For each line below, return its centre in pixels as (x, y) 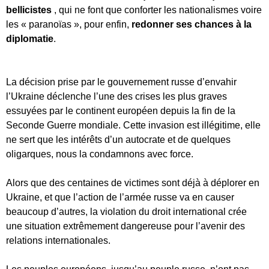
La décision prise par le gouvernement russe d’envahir (121, 82)
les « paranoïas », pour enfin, (69, 24)
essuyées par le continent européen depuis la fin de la (121, 110)
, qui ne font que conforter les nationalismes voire (158, 10)
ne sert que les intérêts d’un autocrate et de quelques (118, 139)
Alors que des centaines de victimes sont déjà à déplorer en (133, 183)
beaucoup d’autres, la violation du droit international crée (126, 211)
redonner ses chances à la (192, 24)
